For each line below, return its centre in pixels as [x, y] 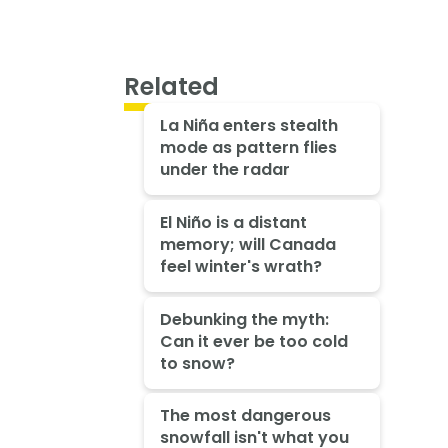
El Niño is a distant [233, 222]
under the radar [224, 170]
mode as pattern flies [248, 148]
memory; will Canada [247, 244]
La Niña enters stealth [248, 126]
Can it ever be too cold [253, 341]
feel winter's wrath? [240, 266]
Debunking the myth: [244, 319]
